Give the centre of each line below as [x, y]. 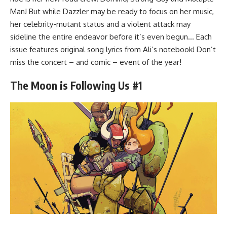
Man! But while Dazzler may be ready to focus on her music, [112, 11]
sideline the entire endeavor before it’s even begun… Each [111, 36]
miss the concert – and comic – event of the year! [96, 62]
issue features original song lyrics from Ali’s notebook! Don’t [113, 49]
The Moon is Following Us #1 [76, 85]
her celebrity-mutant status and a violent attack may [100, 24]
